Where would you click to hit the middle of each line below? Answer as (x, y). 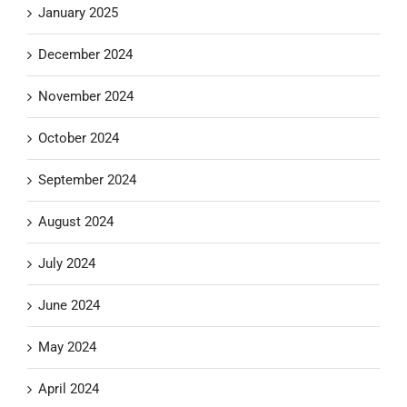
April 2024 (69, 388)
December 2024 (85, 54)
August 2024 (76, 221)
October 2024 (79, 138)
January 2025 (78, 12)
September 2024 (87, 179)
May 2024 (67, 347)
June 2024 (69, 305)
